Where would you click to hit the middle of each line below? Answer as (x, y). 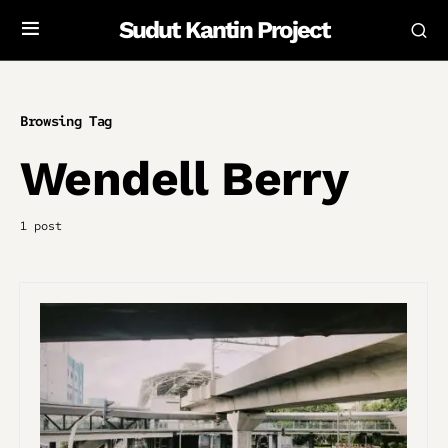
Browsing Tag (66, 121)
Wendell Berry (184, 178)
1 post (41, 226)
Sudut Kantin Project (224, 30)
